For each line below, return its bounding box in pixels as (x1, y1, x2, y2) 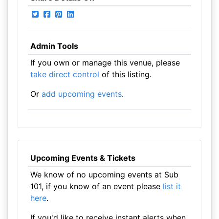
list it (162, 181, 181, 191)
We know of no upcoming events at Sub (30, 170, 178, 179)
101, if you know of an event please (30, 181, 163, 191)
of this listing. (99, 69, 152, 79)
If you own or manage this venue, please (30, 58, 180, 67)
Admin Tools (30, 41, 78, 51)
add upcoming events (41, 89, 122, 99)
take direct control (30, 69, 99, 79)
